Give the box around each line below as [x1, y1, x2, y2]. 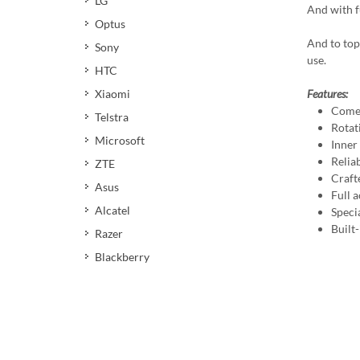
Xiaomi [95, 87, 130, 100]
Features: [307, 87, 348, 100]
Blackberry [95, 250, 149, 264]
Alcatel [95, 203, 130, 217]
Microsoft [95, 133, 145, 147]
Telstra [95, 110, 129, 124]
